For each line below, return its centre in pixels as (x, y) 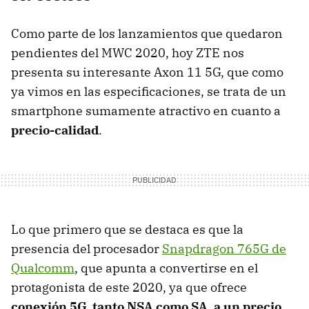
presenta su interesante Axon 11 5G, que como (147, 72)
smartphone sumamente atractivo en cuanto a (146, 110)
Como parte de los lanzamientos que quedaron (147, 33)
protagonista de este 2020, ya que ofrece (129, 287)
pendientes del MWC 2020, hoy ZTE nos (128, 52)
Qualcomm (43, 268)
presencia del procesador (87, 248)
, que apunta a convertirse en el (166, 268)
